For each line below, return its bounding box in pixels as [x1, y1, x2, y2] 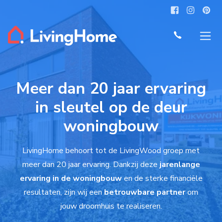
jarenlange [159, 159, 200, 170]
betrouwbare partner [104, 187, 185, 198]
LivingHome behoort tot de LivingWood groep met [22, 145, 200, 156]
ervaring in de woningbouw [19, 173, 122, 184]
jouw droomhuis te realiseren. [60, 201, 162, 212]
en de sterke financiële [121, 173, 203, 184]
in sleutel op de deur [35, 97, 187, 118]
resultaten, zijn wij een [24, 187, 104, 198]
